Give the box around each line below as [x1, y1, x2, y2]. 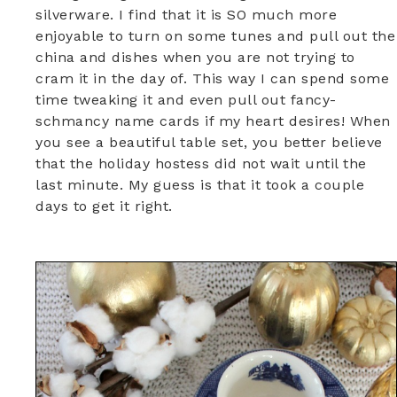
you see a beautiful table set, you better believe [35, 134, 383, 152]
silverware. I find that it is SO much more [35, 6, 337, 24]
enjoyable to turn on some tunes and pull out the [35, 27, 395, 45]
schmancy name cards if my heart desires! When [35, 113, 391, 130]
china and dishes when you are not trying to [35, 49, 355, 66]
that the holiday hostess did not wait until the [35, 155, 367, 173]
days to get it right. [35, 198, 177, 215]
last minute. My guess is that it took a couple [35, 176, 364, 194]
